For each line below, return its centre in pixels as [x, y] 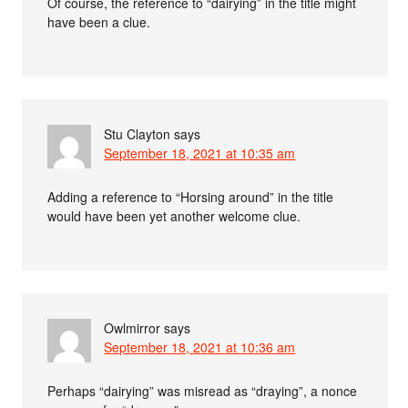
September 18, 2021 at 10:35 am [200, 153]
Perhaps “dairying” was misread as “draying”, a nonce [203, 391]
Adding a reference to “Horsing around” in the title [191, 197]
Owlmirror [133, 328]
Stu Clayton [138, 134]
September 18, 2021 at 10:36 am [200, 347]
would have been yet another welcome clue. [174, 216]
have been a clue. [99, 22]
